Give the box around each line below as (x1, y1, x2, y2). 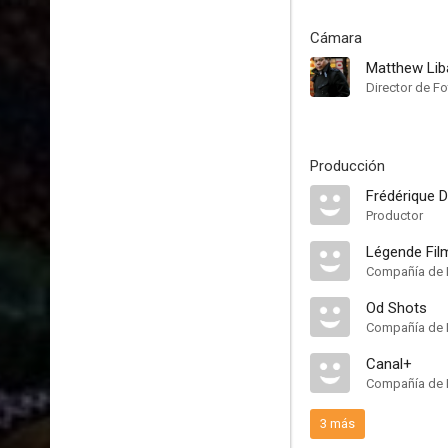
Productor (366, 208, 423, 223)
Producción (310, 157, 385, 175)
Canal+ (366, 355, 412, 373)
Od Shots (366, 299, 427, 317)
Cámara (310, 29, 362, 47)
